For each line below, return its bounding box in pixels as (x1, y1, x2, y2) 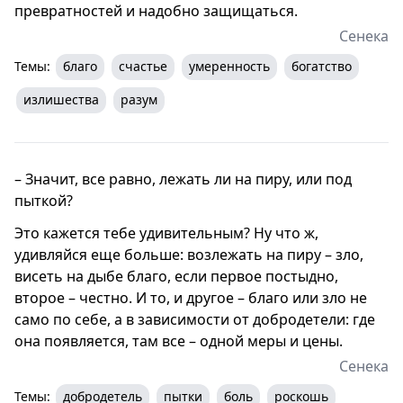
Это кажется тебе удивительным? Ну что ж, (14, 222, 318, 243)
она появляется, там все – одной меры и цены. (14, 330, 343, 351)
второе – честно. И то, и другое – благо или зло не (14, 287, 367, 308)
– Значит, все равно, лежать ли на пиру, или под (14, 168, 352, 189)
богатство (291, 57, 352, 75)
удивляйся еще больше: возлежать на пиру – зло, (14, 244, 363, 264)
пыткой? (14, 190, 73, 210)
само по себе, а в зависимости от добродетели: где (14, 309, 375, 329)
